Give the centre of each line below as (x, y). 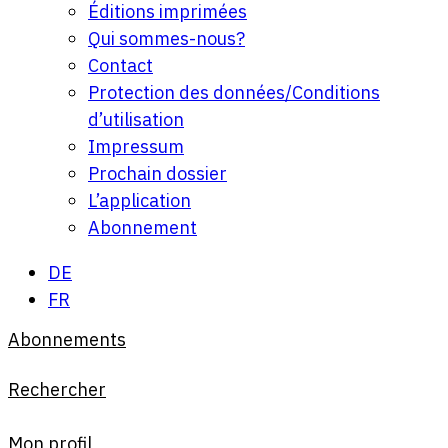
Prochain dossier (157, 174)
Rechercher (57, 390)
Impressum (136, 147)
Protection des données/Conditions (234, 93)
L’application (139, 201)
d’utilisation (136, 120)
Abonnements (67, 340)
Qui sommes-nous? (166, 39)
